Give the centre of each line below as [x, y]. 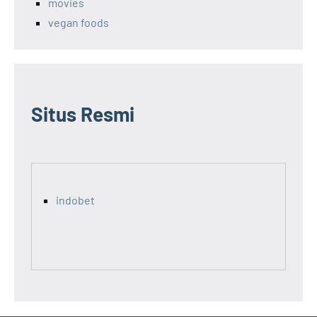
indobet [75, 200]
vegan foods [79, 23]
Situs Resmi [83, 114]
